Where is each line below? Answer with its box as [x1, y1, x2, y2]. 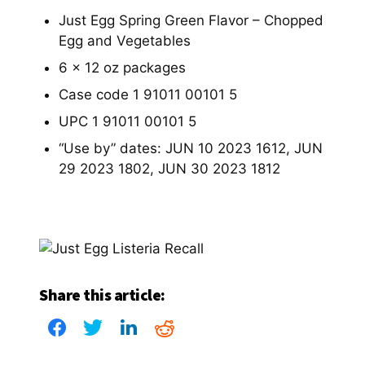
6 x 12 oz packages [59, 59, 186, 76]
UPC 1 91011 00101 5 [59, 113, 196, 130]
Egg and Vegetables [59, 33, 191, 49]
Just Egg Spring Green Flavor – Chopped [59, 12, 323, 29]
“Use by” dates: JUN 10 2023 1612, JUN [59, 140, 323, 156]
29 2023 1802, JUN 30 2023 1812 [59, 161, 280, 177]
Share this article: [39, 284, 165, 305]
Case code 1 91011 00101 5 [59, 86, 237, 103]
